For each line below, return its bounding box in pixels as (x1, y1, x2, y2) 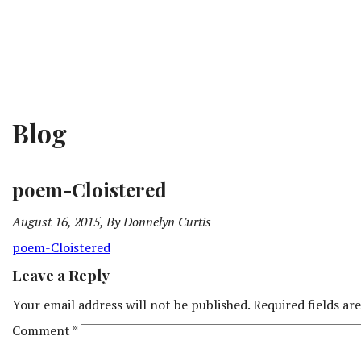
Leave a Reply (12, 265, 110, 286)
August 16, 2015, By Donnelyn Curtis (12, 212, 211, 230)
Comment (12, 322, 73, 340)
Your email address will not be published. (12, 296, 250, 314)
